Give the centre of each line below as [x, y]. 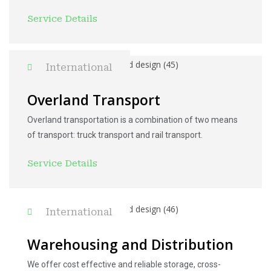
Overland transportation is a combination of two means [132, 120]
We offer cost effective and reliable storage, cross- [124, 264]
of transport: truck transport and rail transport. [115, 135]
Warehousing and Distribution [130, 244]
